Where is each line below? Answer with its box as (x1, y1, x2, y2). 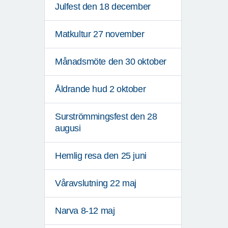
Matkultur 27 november (55, 29, 145, 40)
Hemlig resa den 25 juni (55, 151, 147, 161)
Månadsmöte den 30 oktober (55, 56, 166, 67)
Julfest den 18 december (55, 2, 151, 12)
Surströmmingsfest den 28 (55, 111, 157, 122)
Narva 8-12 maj (55, 206, 115, 216)
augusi (55, 123, 81, 134)
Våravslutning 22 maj (55, 178, 136, 189)
